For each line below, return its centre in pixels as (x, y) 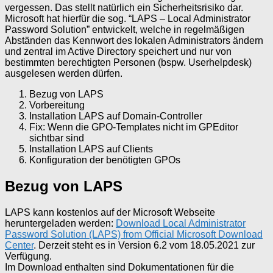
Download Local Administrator (181, 223)
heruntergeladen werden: (60, 223)
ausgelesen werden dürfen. (64, 73)
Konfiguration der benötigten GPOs (105, 160)
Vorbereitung (57, 105)
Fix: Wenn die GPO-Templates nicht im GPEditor (134, 127)
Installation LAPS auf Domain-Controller (116, 116)
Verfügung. (28, 256)
